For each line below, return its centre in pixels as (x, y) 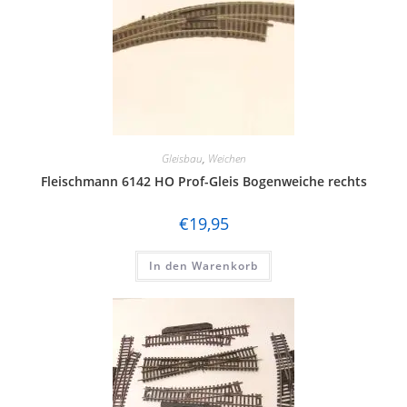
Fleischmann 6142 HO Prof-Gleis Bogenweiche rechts (203, 182)
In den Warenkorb (203, 266)
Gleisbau (182, 159)
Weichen (227, 159)
